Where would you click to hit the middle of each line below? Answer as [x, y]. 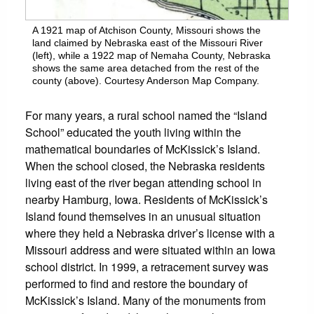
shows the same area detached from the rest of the [146, 68]
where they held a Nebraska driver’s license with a [150, 233]
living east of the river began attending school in [143, 182]
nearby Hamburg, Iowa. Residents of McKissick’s [146, 199]
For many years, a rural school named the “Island [146, 115]
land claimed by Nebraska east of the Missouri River [148, 42]
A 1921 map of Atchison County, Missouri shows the [146, 30]
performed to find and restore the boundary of [136, 283]
